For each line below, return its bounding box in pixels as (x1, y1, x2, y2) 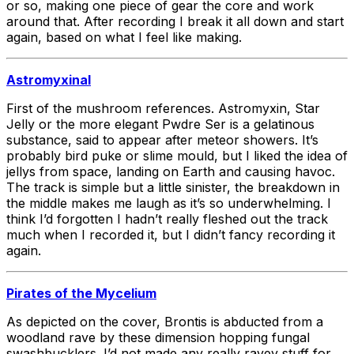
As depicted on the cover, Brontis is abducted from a (6, 313, 323, 330)
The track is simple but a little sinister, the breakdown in (6, 179, 340, 195)
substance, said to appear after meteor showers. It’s (6, 131, 318, 148)
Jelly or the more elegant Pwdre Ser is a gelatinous (6, 115, 314, 132)
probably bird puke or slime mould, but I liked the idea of (6, 147, 348, 164)
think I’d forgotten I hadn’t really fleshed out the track (6, 210, 328, 227)
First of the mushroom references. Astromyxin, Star (6, 100, 320, 116)
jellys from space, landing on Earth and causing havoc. (6, 163, 335, 179)
